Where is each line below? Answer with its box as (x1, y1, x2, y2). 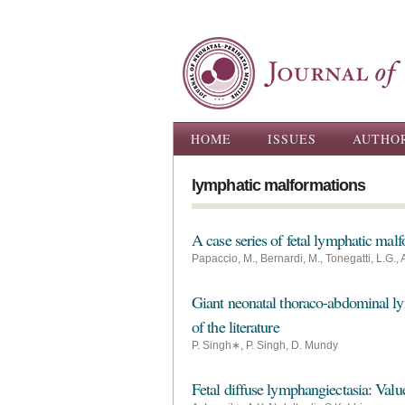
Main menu (174, 125, 261, 145)
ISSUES (268, 130, 316, 147)
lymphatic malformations (192, 176, 366, 194)
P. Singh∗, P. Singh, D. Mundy (192, 339, 338, 352)
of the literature (192, 316, 279, 337)
